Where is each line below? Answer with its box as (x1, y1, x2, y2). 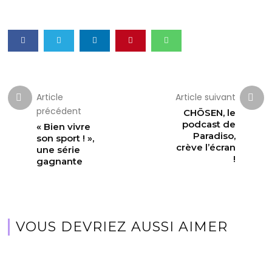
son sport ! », (36, 132, 95, 144)
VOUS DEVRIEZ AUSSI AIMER (16, 218, 228, 235)
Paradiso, (192, 129, 236, 141)
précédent (36, 104, 82, 117)
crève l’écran (175, 141, 236, 153)
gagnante (36, 155, 83, 167)
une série (36, 143, 81, 155)
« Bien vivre (36, 120, 91, 132)
